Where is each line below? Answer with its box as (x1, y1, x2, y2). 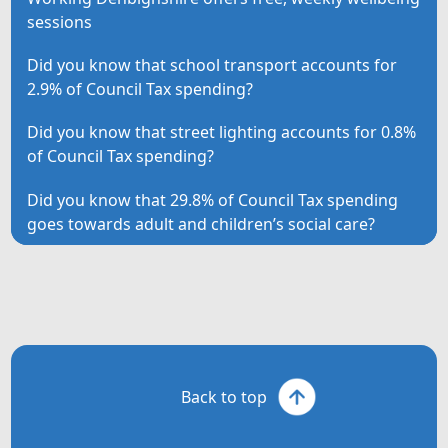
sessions (27, 10, 93, 33)
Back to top (181, 386, 267, 409)
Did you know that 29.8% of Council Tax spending (27, 188, 399, 211)
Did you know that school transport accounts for (27, 54, 398, 77)
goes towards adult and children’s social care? (27, 212, 376, 235)
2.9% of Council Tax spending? (27, 78, 254, 101)
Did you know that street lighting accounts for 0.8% (27, 121, 417, 144)
